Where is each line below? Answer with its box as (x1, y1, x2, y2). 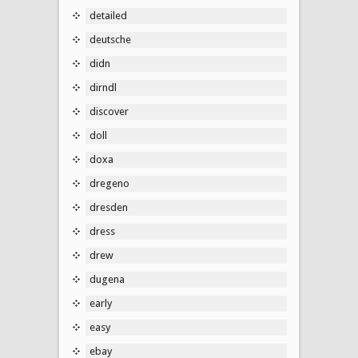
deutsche (89, 33, 131, 46)
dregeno (89, 177, 129, 189)
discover (89, 105, 129, 117)
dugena (89, 272, 125, 285)
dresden (89, 201, 128, 213)
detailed (89, 9, 127, 22)
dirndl (89, 81, 117, 93)
